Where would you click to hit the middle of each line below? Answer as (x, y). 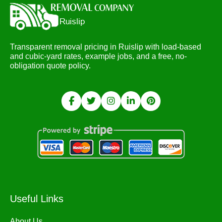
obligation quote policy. (50, 66)
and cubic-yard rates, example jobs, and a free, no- (98, 56)
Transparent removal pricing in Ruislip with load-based (106, 47)
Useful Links (37, 199)
